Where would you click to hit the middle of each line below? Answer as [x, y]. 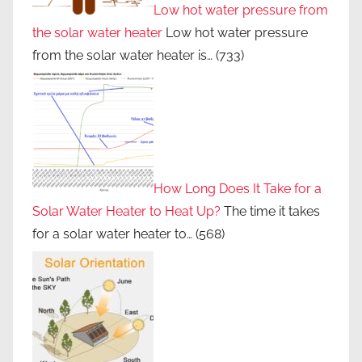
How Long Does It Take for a [238, 189]
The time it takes [270, 212]
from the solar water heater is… [122, 55]
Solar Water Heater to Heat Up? [126, 212]
